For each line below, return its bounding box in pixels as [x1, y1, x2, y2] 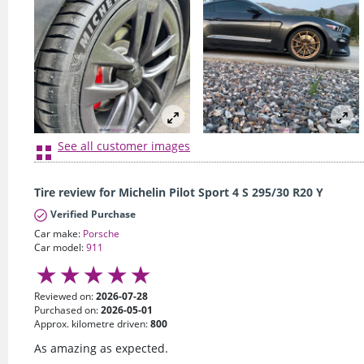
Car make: [34, 226, 83, 240]
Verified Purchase [50, 206, 136, 221]
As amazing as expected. [34, 340, 168, 356]
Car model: [34, 240, 86, 254]
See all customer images [58, 138, 190, 154]
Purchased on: [34, 302, 101, 317]
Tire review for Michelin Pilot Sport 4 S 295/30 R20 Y [34, 184, 323, 200]
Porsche [83, 226, 119, 240]
